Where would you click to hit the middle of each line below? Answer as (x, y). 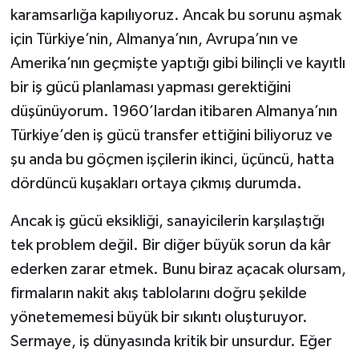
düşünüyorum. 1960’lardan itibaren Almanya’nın (173, 112)
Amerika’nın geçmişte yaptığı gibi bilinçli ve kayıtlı (177, 64)
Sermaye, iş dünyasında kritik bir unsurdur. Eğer (171, 342)
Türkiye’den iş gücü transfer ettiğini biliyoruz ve (171, 136)
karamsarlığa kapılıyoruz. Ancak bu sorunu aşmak (175, 16)
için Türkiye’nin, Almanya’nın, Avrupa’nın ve (154, 40)
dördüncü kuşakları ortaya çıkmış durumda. (156, 184)
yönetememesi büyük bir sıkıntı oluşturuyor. (159, 318)
